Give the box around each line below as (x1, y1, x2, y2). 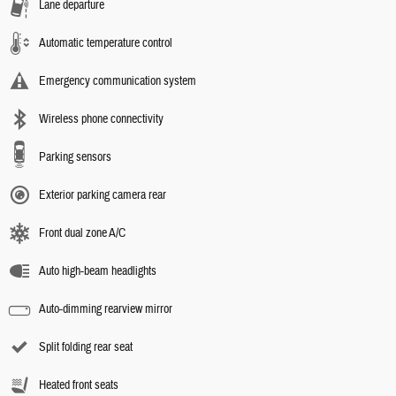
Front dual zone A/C (39, 225, 126, 241)
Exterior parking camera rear (39, 187, 166, 203)
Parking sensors (39, 148, 111, 165)
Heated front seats (39, 377, 118, 393)
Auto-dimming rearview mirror (39, 301, 172, 317)
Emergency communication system (39, 72, 196, 89)
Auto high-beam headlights (39, 263, 156, 279)
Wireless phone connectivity (39, 110, 164, 127)
